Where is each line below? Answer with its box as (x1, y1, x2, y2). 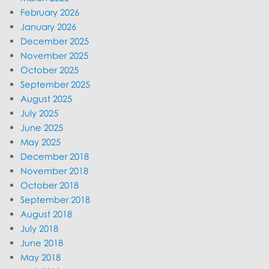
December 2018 (20, 151, 89, 162)
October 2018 (20, 180, 79, 191)
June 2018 (20, 237, 64, 249)
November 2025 (20, 50, 89, 61)
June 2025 (20, 122, 64, 133)
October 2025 (20, 64, 79, 76)
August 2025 (20, 93, 73, 104)
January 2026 (20, 21, 77, 32)
